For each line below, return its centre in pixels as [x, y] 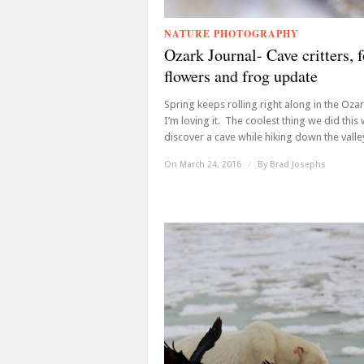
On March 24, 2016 [204, 165]
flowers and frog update [241, 76]
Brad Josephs [298, 165]
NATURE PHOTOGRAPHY [232, 34]
